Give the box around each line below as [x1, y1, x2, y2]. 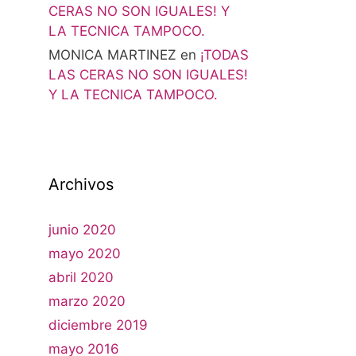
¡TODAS [200, 47, 249, 64]
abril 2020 [48, 269, 114, 286]
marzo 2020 [48, 293, 126, 310]
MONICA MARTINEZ [48, 47, 176, 64]
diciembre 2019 [48, 317, 148, 334]
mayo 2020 [48, 246, 121, 262]
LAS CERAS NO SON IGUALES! [48, 67, 248, 83]
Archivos [48, 175, 114, 195]
